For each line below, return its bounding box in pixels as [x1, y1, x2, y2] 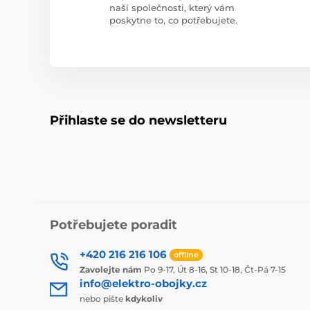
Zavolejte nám [80, 264, 142, 275]
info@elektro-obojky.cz [80, 276, 207, 290]
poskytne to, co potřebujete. [109, 14, 237, 26]
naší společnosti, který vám [109, 1, 235, 13]
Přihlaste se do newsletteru [50, 112, 227, 128]
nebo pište [80, 293, 125, 304]
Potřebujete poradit [50, 217, 177, 232]
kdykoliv [125, 293, 163, 304]
